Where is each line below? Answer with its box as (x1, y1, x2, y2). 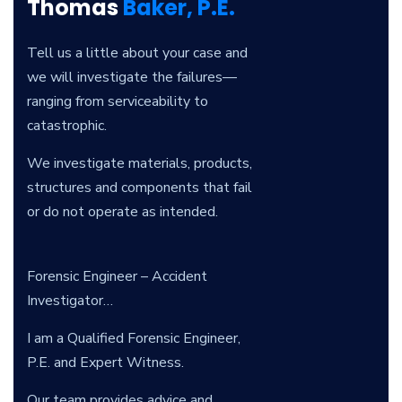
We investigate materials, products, (27, 153, 252, 173)
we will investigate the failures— (27, 67, 237, 87)
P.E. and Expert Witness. (27, 353, 184, 372)
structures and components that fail (27, 178, 252, 197)
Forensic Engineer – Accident (27, 267, 207, 286)
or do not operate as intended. (27, 202, 218, 222)
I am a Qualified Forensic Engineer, (27, 328, 240, 348)
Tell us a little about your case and (27, 43, 248, 63)
